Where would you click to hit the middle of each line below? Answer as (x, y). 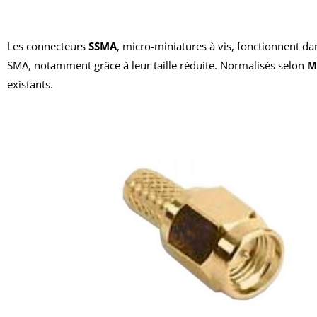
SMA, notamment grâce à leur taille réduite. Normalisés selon (157, 65)
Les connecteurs (48, 46)
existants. (31, 84)
